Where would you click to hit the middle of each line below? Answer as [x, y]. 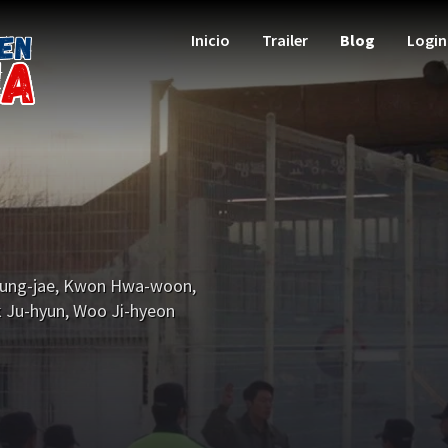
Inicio [210, 40]
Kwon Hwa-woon [127, 286]
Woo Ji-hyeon [124, 311]
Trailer [285, 40]
